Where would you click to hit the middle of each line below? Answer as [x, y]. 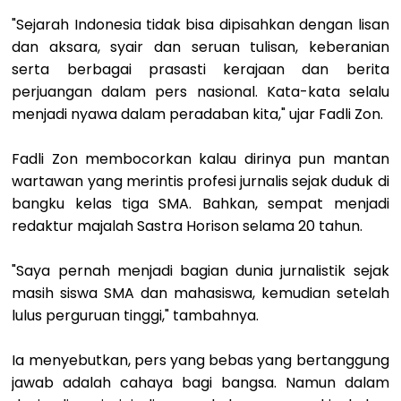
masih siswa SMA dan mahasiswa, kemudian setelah [200, 293]
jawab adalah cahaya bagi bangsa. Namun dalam [200, 382]
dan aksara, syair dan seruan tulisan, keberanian [200, 47]
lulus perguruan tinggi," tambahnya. [137, 315]
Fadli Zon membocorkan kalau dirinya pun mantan [200, 158]
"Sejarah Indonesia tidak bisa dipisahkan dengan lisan [200, 24]
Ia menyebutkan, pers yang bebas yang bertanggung [200, 360]
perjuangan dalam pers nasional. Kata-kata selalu [200, 91]
